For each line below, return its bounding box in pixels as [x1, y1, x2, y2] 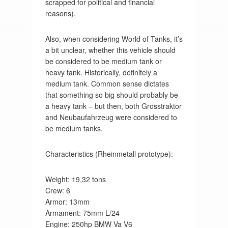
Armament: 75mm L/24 [45, 207, 120, 218]
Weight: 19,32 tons [45, 174, 106, 184]
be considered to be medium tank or [45, 55, 162, 66]
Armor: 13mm [45, 196, 90, 207]
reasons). [45, 8, 76, 18]
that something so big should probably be [45, 89, 178, 100]
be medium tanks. [45, 123, 103, 133]
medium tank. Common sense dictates [45, 78, 169, 89]
